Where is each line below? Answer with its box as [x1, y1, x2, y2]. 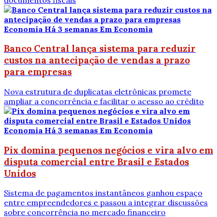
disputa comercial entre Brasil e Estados [4, 155, 189, 168]
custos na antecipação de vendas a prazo [4, 54, 190, 66]
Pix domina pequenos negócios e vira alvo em [4, 144, 213, 156]
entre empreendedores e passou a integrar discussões [4, 198, 208, 208]
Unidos [4, 167, 36, 179]
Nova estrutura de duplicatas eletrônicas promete [4, 86, 191, 96]
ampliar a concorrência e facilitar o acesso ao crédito [4, 96, 204, 106]
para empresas [4, 66, 72, 78]
